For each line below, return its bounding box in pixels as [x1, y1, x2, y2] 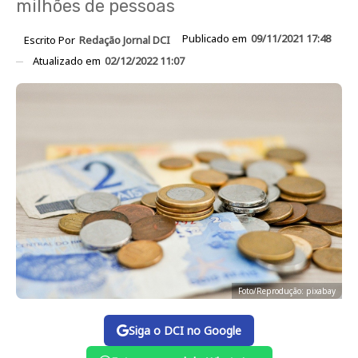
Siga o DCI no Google [129, 323, 241, 339]
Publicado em [182, 31, 249, 46]
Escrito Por [24, 32, 78, 47]
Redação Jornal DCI [79, 32, 170, 47]
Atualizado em [33, 53, 103, 68]
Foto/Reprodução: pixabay [238, 285, 336, 297]
